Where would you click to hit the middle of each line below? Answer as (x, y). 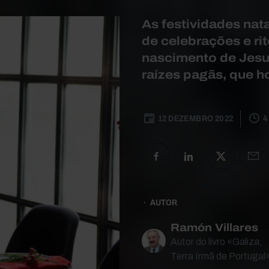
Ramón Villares (214, 228)
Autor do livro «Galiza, (216, 242)
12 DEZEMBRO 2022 (196, 119)
